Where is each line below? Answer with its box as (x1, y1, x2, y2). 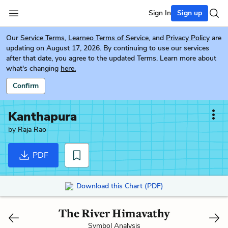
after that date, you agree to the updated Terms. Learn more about (6, 53, 216, 63)
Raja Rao (18, 125, 46, 134)
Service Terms (20, 33, 65, 43)
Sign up (177, 8, 202, 18)
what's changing (6, 64, 59, 73)
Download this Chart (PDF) (76, 181, 163, 191)
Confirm (13, 81, 39, 91)
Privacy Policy (166, 33, 210, 43)
